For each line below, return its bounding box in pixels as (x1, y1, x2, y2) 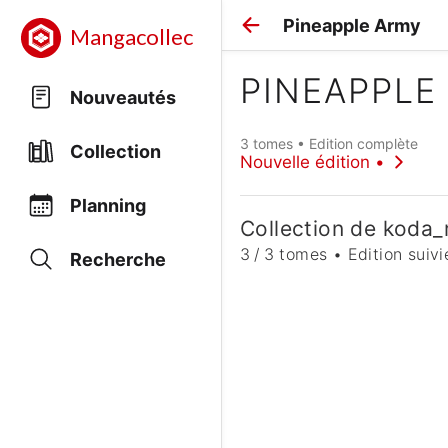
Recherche (70, 248, 166, 270)
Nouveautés (70, 86, 176, 108)
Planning (70, 194, 146, 216)
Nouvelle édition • (240, 151, 385, 172)
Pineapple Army (283, 14, 421, 36)
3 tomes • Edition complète (240, 134, 418, 152)
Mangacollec (70, 25, 193, 50)
